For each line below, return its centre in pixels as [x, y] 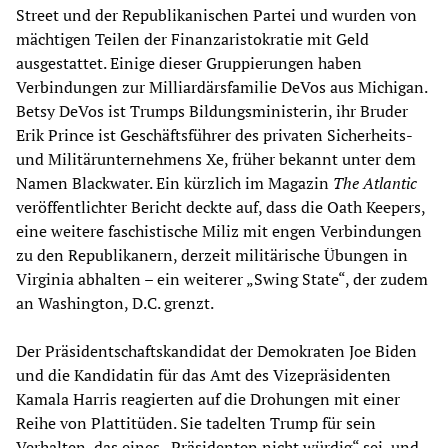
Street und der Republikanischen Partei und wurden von [216, 14]
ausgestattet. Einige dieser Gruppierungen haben [189, 62]
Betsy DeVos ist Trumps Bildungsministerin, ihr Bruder [212, 110]
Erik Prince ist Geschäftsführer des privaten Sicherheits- [214, 134]
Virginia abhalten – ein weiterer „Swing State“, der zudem [222, 278]
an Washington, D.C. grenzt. [115, 302]
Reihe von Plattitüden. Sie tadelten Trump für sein [196, 422]
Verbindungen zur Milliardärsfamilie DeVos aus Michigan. [221, 86]
